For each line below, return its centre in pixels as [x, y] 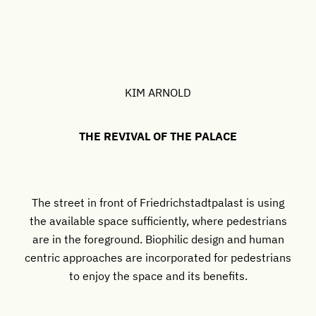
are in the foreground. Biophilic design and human [158, 238]
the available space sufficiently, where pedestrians [158, 220]
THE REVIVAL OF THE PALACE [158, 136]
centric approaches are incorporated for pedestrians [158, 257]
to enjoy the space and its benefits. [158, 275]
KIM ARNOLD [158, 92]
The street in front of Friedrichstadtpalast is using [158, 202]
